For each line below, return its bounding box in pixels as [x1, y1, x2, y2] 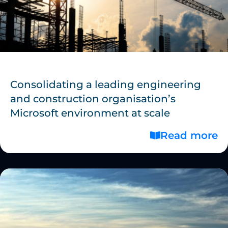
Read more [160, 129, 218, 142]
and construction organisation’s [10, 93, 176, 105]
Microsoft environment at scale [10, 107, 170, 120]
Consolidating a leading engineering [10, 78, 201, 91]
